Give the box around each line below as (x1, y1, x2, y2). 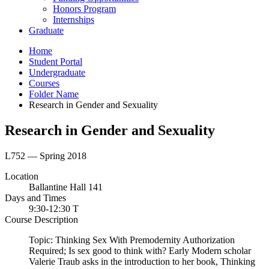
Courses (29, 77, 59, 88)
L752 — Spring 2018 (5, 150, 86, 161)
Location (5, 171, 38, 181)
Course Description (5, 214, 78, 225)
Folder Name (29, 88, 79, 99)
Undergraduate (29, 67, 85, 77)
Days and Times (5, 192, 66, 203)
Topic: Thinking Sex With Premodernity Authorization (29, 234, 235, 245)
